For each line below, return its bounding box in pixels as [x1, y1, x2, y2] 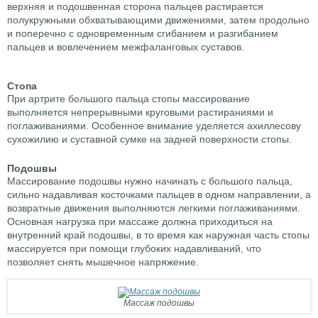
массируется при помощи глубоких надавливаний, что [7, 243, 261, 255]
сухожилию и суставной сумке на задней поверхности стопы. [7, 133, 292, 146]
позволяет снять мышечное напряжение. [7, 256, 199, 268]
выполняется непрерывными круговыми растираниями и [7, 106, 273, 119]
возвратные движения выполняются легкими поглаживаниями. [7, 202, 300, 214]
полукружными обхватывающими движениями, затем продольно [7, 14, 309, 26]
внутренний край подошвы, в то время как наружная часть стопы [7, 229, 309, 241]
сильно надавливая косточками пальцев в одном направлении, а [7, 189, 311, 201]
